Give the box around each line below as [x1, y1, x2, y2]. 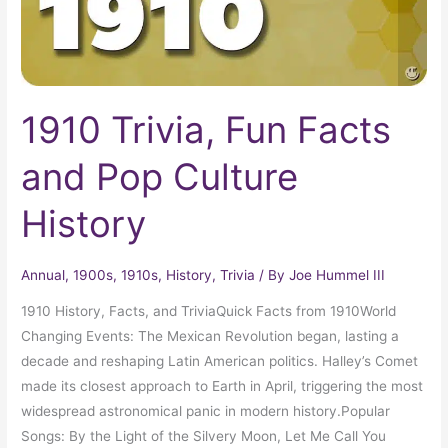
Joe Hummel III [289, 266, 386, 283]
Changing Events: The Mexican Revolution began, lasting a [21, 327, 400, 344]
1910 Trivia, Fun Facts [21, 107, 392, 152]
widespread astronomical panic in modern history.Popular [21, 402, 391, 419]
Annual [21, 266, 66, 283]
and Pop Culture [21, 154, 299, 199]
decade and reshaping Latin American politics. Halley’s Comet [21, 352, 419, 369]
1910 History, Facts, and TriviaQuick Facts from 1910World [21, 302, 397, 319]
